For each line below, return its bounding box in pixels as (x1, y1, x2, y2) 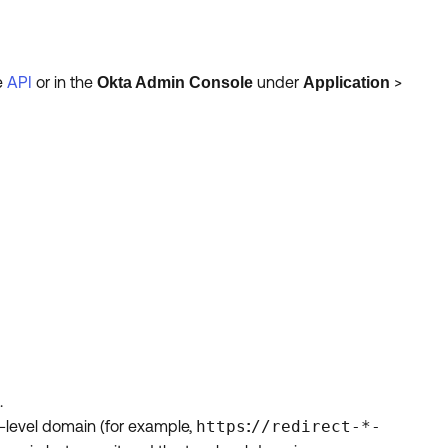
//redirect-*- (251, 416, 381, 436)
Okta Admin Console (97, 74, 253, 91)
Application (303, 74, 394, 91)
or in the (32, 73, 97, 91)
